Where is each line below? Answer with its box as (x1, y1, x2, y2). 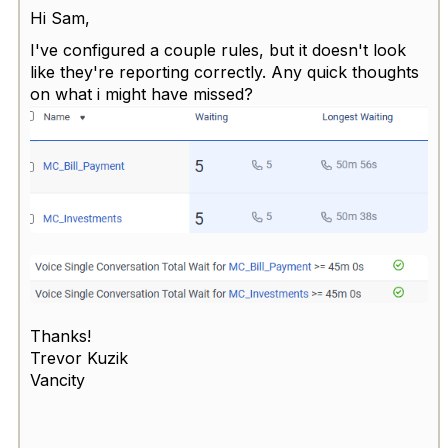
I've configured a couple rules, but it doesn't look (30, 40, 406, 61)
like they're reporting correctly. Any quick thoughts (30, 62, 419, 83)
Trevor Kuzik (30, 348, 128, 369)
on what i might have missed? (30, 84, 253, 105)
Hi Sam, (30, 8, 90, 29)
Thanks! (30, 326, 91, 347)
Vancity (30, 370, 85, 391)
